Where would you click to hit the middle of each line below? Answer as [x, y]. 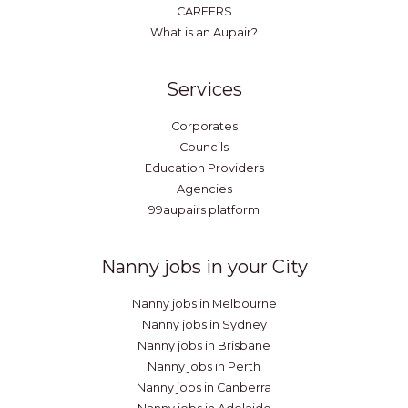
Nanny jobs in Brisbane [204, 345]
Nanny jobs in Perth [204, 366]
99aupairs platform [204, 209]
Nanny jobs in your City [204, 266]
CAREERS [204, 12]
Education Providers [204, 168]
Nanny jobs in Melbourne [204, 303]
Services [204, 89]
